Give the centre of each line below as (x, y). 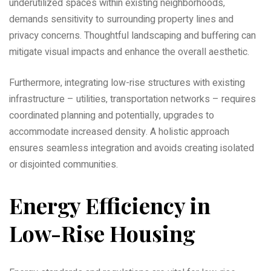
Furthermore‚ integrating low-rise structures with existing (127, 83)
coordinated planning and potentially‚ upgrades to (112, 116)
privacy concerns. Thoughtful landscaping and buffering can (132, 36)
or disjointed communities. (64, 165)
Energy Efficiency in (110, 205)
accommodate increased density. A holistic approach (119, 132)
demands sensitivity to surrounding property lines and (121, 20)
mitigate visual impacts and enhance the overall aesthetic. (129, 52)
